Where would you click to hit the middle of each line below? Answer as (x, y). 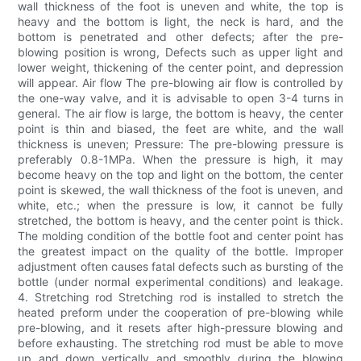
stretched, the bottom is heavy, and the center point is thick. (180, 221)
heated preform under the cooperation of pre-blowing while (180, 313)
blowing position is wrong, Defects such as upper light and (180, 52)
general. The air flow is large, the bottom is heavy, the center (180, 114)
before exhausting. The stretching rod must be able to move (180, 343)
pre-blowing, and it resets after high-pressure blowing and (180, 328)
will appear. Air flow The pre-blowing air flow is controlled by (180, 83)
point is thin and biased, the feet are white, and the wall (180, 129)
